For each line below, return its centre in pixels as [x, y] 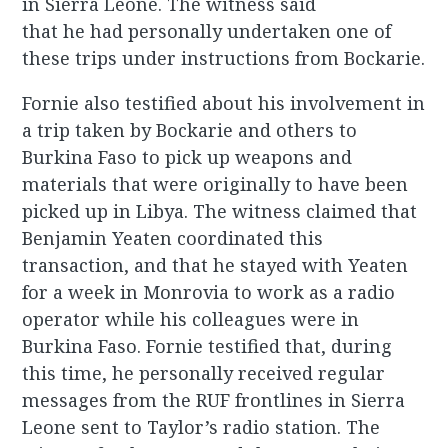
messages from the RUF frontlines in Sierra [214, 399]
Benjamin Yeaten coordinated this [173, 237]
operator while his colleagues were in [191, 318]
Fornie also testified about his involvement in [224, 102]
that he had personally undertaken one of [207, 30]
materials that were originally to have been [215, 183]
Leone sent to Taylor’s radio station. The [201, 426]
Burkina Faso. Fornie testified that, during [207, 345]
